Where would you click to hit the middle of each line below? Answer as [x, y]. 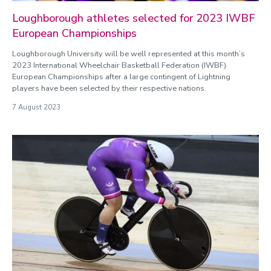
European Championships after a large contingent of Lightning [121, 77]
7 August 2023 [36, 107]
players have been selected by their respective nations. [109, 88]
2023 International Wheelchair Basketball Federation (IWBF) [119, 65]
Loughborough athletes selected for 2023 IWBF [133, 18]
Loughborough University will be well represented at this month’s [129, 54]
